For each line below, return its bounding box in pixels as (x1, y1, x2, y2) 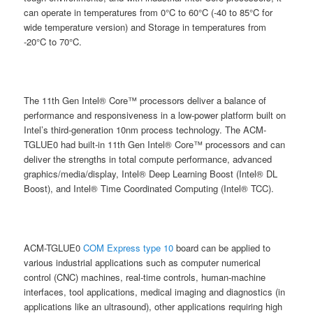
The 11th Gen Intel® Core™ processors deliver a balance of (24, 94, 267, 108)
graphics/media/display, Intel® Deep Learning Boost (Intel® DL (24, 167, 278, 181)
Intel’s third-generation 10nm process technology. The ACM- (24, 123, 267, 137)
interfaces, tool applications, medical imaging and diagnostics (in (24, 284, 286, 298)
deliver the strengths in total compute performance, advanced (24, 152, 272, 166)
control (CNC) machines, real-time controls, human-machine (24, 270, 266, 284)
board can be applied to (173, 240, 271, 254)
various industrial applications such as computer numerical (24, 255, 261, 269)
